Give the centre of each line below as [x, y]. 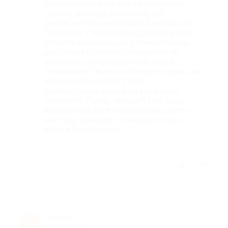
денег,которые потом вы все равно [111, 91]
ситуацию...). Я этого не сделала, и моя [118, 33]
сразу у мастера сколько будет [104, 13]
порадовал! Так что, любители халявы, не [122, 71]
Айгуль [61, 217]
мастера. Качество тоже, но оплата [112, 120]
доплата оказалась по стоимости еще [117, 42]
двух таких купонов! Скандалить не [111, 52]
